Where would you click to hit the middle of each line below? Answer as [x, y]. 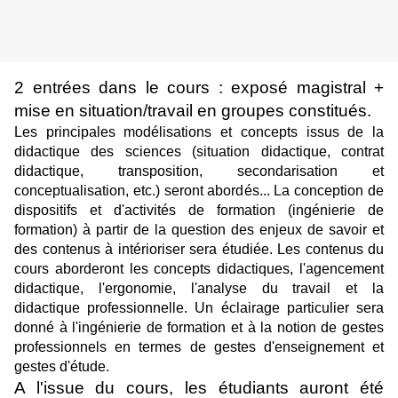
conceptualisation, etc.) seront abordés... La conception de [199, 191]
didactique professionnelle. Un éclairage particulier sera [199, 308]
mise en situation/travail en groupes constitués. [193, 111]
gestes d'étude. [64, 367]
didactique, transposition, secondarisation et [199, 171]
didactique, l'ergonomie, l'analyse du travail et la [199, 289]
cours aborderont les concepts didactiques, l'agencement [199, 269]
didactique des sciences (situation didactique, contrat [199, 152]
